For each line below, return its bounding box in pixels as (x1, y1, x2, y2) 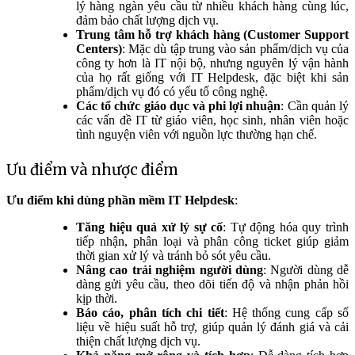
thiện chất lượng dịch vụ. (76, 334, 200, 349)
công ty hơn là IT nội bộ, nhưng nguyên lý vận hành (76, 55, 349, 70)
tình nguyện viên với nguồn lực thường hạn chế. (76, 127, 317, 141)
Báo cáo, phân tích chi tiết (76, 306, 224, 320)
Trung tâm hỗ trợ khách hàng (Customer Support (76, 27, 349, 41)
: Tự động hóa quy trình (223, 220, 349, 235)
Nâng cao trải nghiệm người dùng (76, 263, 263, 277)
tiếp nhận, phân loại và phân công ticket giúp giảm (76, 235, 349, 249)
